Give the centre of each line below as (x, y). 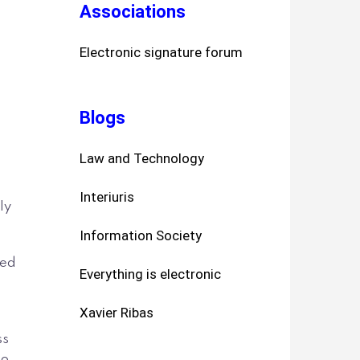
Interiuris (106, 196)
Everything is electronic (150, 274)
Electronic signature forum (161, 52)
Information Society (140, 235)
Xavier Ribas (116, 312)
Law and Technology (141, 158)
